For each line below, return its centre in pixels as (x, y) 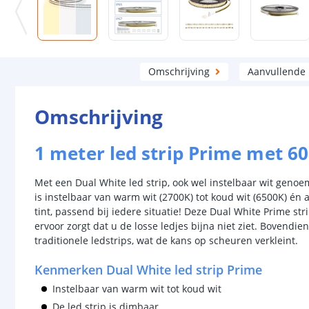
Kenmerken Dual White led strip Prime (148, 270)
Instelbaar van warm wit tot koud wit (137, 289)
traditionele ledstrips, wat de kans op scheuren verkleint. (166, 240)
